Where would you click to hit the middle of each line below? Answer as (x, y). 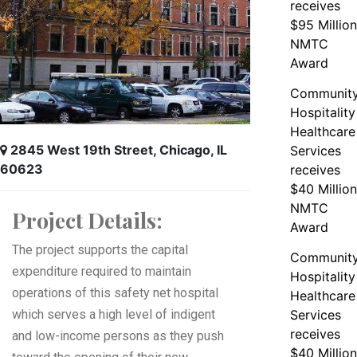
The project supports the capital (100, 250)
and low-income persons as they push (118, 336)
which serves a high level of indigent (114, 314)
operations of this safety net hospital (115, 293)
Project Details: (87, 220)
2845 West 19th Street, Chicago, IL (119, 150)
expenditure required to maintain (102, 271)
